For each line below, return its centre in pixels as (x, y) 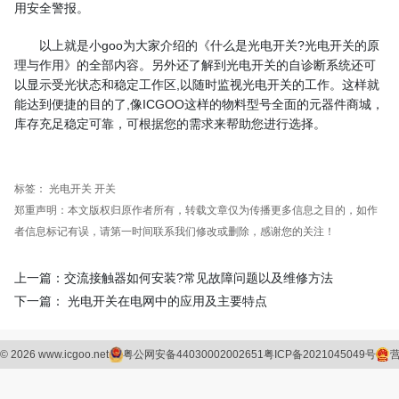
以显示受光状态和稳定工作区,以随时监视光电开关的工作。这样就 (197, 84)
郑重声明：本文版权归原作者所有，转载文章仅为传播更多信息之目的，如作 (196, 210)
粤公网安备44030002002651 (193, 354)
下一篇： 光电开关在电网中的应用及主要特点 (141, 301)
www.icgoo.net (72, 354)
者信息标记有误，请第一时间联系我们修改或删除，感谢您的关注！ (175, 231)
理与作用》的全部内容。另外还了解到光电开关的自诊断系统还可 (195, 65)
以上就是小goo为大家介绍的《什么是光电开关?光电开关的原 (209, 45)
